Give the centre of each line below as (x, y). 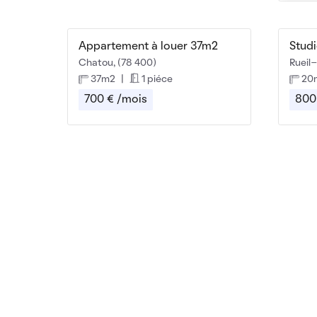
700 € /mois (115, 99)
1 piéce (157, 79)
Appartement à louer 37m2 (148, 47)
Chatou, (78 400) (117, 64)
